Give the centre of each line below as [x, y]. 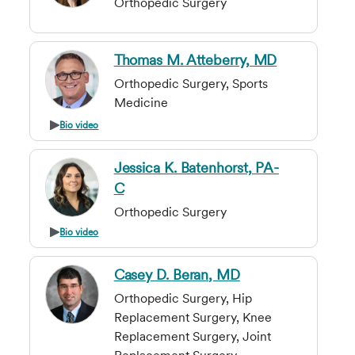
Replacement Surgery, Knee [193, 318]
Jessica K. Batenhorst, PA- [197, 167]
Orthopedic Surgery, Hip [183, 299]
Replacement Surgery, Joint [192, 337]
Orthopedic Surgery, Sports [191, 84]
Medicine [141, 103]
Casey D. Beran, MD [177, 275]
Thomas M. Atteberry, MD [195, 60]
